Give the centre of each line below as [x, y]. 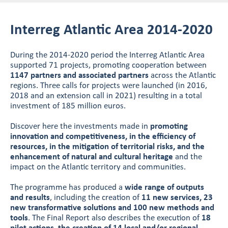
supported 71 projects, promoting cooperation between [108, 65]
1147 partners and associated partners [79, 76]
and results [30, 198]
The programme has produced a [67, 188]
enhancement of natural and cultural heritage [93, 157]
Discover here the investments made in [79, 126]
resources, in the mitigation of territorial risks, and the [107, 147]
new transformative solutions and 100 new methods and [112, 208]
